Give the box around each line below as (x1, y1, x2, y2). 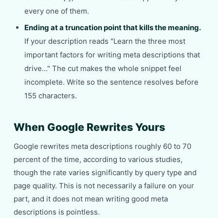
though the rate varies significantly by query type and (14, 168, 197, 177)
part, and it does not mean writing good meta (14, 194, 168, 203)
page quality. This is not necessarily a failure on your (14, 181, 194, 190)
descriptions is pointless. (14, 207, 100, 217)
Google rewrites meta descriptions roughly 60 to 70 (14, 142, 191, 151)
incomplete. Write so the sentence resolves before (24, 77, 199, 87)
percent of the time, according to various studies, (14, 155, 182, 164)
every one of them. (24, 6, 89, 16)
